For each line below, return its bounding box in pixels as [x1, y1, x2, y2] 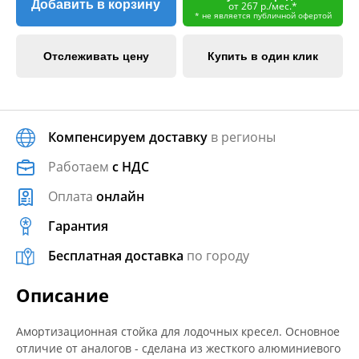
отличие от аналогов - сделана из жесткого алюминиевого [16, 341, 341, 356]
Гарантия [48, 217, 108, 235]
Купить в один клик [208, 50, 319, 63]
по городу [184, 247, 249, 264]
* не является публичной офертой [194, 9, 332, 21]
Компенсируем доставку [48, 128, 208, 146]
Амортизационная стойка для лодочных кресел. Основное [16, 324, 340, 339]
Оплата [48, 188, 96, 205]
